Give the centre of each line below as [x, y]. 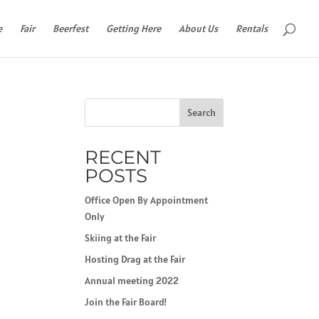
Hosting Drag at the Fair [135, 259]
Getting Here [134, 28]
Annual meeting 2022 [132, 281]
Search [201, 113]
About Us [198, 28]
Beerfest [70, 28]
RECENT [123, 157]
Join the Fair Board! [126, 302]
